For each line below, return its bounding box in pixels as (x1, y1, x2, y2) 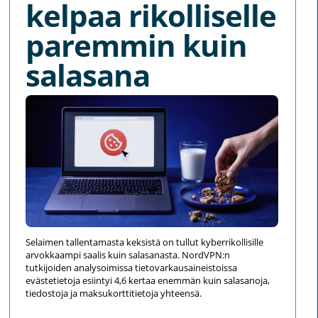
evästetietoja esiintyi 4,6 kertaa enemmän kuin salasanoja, (26, 274, 270, 287)
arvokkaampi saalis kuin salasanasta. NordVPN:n (26, 248, 231, 262)
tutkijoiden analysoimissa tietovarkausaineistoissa (26, 261, 238, 275)
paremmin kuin (26, 25, 248, 66)
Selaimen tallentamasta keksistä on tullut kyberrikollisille (26, 236, 264, 249)
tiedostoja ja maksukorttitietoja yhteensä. (26, 287, 202, 300)
